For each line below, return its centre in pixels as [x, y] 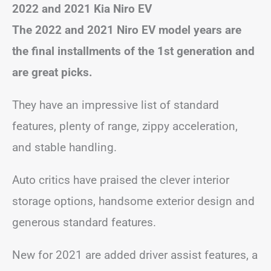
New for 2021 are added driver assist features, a [135, 255]
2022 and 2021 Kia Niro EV [82, 8]
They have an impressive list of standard [116, 105]
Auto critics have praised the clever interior [121, 180]
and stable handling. [64, 147]
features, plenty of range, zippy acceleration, [125, 126]
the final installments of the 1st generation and [133, 51]
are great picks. [52, 72]
